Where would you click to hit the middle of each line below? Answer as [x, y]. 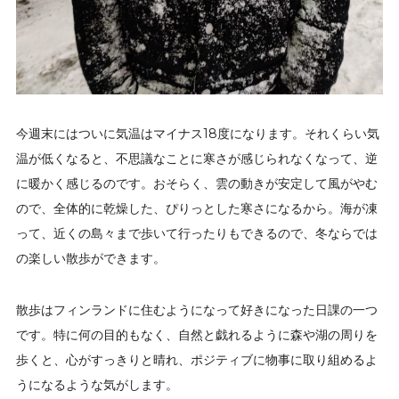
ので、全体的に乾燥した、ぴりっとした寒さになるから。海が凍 [197, 208]
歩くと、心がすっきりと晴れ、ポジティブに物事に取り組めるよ [197, 359]
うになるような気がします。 [97, 384]
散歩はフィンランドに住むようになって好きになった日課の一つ [197, 309]
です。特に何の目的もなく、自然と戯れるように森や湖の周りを [197, 334]
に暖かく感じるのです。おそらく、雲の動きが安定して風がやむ [197, 183]
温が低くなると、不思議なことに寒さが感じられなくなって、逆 [197, 158]
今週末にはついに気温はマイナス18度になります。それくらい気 [198, 133]
